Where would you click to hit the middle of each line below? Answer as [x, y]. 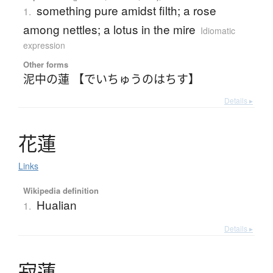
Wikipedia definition [61, 191]
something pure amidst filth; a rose [126, 10]
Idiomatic [218, 31]
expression [44, 45]
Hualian [56, 205]
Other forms [45, 65]
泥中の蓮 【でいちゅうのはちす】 [111, 79]
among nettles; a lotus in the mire [109, 29]
